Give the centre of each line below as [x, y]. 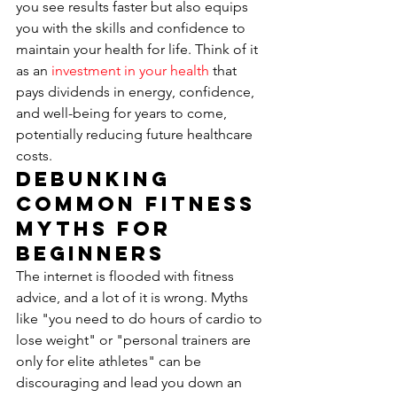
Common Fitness [140, 204]
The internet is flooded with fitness [127, 276]
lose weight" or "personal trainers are [135, 340]
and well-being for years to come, [123, 113]
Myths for [98, 229]
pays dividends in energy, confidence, [137, 92]
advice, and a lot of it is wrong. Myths [134, 297]
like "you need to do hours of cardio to [141, 319]
